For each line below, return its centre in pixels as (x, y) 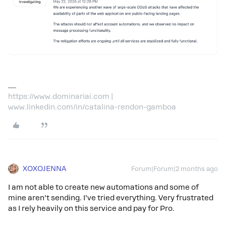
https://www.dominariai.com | (61, 96)
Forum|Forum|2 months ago (175, 169)
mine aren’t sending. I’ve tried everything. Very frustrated (111, 197)
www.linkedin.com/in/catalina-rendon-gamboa (92, 107)
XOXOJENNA (45, 168)
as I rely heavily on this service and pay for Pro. (91, 208)
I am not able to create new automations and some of (103, 187)
